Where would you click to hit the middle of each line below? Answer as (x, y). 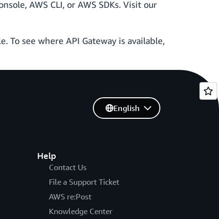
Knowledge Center (80, 211)
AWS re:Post (70, 197)
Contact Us (67, 167)
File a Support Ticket (84, 182)
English (126, 108)
